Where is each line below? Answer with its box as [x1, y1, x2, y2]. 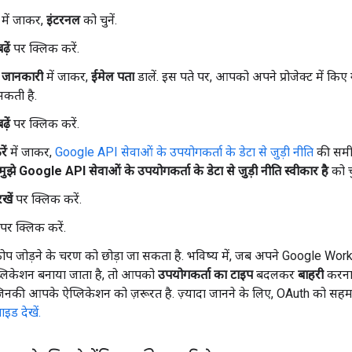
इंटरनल [46, 12, 80, 27]
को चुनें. [80, 12, 117, 27]
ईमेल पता [91, 68, 134, 84]
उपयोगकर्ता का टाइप [158, 266, 253, 282]
